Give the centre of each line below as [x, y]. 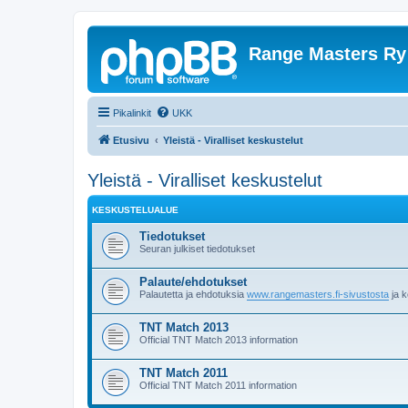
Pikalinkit [132, 113]
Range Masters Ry [327, 54]
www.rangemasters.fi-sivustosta [318, 294]
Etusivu [131, 140]
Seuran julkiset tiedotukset [197, 249]
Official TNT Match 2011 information [218, 385]
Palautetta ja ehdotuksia [193, 294]
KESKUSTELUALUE [135, 210]
